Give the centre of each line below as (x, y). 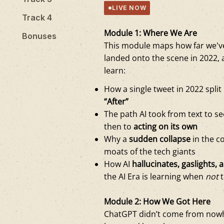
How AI (118, 164)
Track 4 (37, 17)
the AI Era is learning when (155, 176)
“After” (116, 101)
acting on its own (166, 126)
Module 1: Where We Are (151, 33)
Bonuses (39, 36)
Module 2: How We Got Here (157, 201)
